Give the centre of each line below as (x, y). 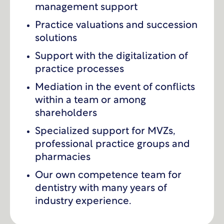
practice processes (79, 70)
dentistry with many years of (101, 189)
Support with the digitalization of (111, 57)
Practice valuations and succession (116, 26)
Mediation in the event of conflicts (115, 88)
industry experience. (83, 202)
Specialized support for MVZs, (105, 132)
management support (86, 8)
